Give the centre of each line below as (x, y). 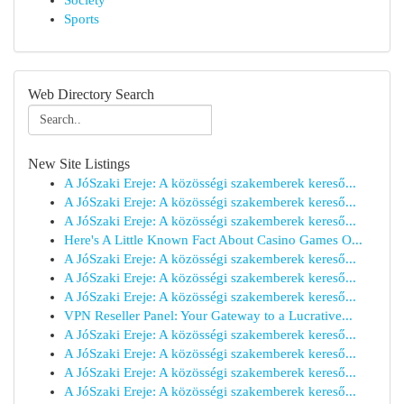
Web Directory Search (91, 94)
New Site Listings (79, 164)
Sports (82, 19)
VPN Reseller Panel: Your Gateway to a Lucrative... (208, 316)
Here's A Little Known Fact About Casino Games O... (213, 240)
